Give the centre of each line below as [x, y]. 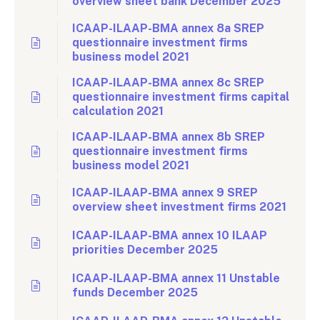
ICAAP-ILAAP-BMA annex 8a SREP [168, 28]
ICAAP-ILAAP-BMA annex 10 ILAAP [170, 235]
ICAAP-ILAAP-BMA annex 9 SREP [165, 192]
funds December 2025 [135, 292]
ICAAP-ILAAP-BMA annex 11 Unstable [176, 278]
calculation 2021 [118, 111]
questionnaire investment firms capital [181, 97]
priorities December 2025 [145, 250]
